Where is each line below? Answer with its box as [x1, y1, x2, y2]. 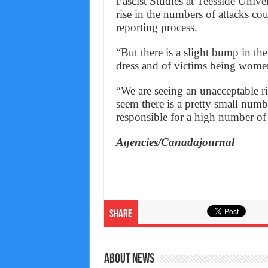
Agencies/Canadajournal [115, 136, 234, 148]
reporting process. [115, 21, 197, 33]
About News [103, 252, 154, 266]
